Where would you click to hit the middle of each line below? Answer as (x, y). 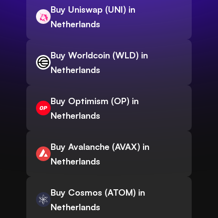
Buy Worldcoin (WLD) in (99, 55)
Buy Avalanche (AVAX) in (100, 147)
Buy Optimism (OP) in (95, 101)
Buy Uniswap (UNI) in (93, 9)
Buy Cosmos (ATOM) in (98, 192)
